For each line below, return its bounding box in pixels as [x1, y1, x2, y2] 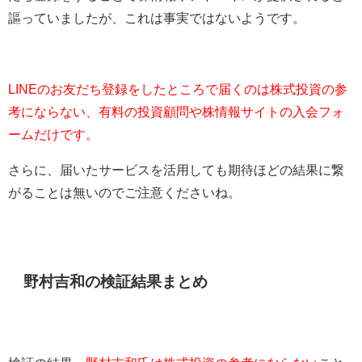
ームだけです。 [8, 128, 99, 141]
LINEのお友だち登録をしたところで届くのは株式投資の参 [8, 82, 347, 96]
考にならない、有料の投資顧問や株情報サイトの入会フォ [8, 105, 344, 119]
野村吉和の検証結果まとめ [23, 273, 208, 289]
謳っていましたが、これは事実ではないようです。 [8, 11, 305, 25]
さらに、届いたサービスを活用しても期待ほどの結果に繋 [8, 163, 344, 177]
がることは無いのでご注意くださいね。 [8, 186, 241, 200]
